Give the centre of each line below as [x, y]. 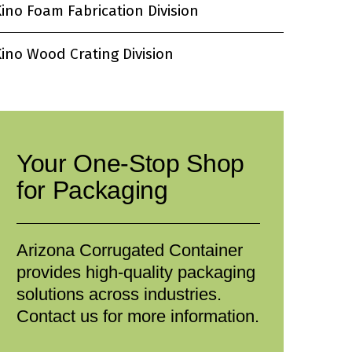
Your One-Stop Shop [131, 163]
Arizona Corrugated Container [130, 250]
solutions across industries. [119, 294]
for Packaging [92, 190]
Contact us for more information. [138, 316]
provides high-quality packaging [136, 272]
